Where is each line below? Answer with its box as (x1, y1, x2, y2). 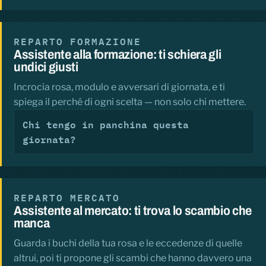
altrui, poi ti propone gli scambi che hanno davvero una (14, 252, 252, 264)
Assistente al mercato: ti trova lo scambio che (14, 204, 252, 218)
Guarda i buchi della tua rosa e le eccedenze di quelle (14, 237, 242, 249)
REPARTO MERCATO (14, 189, 120, 206)
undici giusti (14, 60, 78, 75)
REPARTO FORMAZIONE (14, 33, 141, 50)
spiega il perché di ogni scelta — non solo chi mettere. (14, 96, 246, 108)
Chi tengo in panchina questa (23, 116, 189, 133)
